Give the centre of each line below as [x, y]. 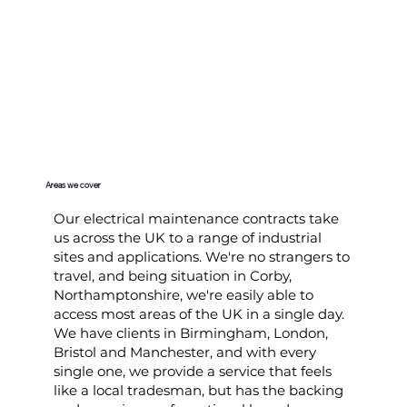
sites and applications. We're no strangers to [201, 256]
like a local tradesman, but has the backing [198, 390]
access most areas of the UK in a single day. [199, 313]
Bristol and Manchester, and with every [184, 352]
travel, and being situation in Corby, [172, 275]
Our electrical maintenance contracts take [196, 218]
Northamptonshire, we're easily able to [183, 294]
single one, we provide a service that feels [192, 371]
